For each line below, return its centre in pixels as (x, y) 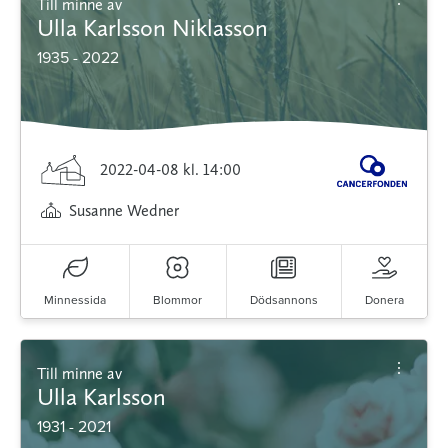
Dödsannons (283, 299)
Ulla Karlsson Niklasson (152, 27)
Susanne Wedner (124, 210)
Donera (384, 299)
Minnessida (75, 299)
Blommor (178, 299)
